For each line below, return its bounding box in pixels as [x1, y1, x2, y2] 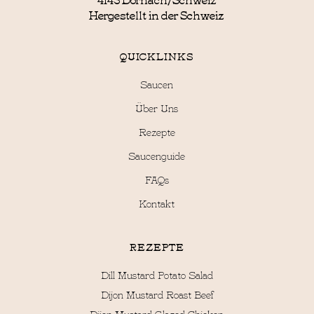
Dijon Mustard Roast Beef [100, 286, 213, 301]
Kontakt [139, 195, 175, 210]
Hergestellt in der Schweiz [89, 6, 225, 22]
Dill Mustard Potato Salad [100, 266, 213, 282]
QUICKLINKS [120, 48, 194, 63]
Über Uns [135, 100, 179, 115]
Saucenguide [128, 147, 186, 163]
